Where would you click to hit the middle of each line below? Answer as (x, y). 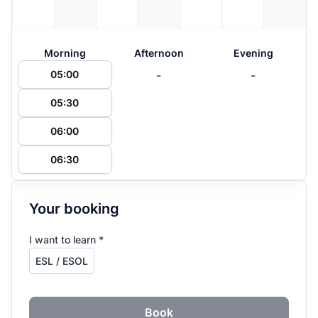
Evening (253, 53)
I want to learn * (66, 240)
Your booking (74, 209)
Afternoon (159, 53)
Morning (65, 53)
